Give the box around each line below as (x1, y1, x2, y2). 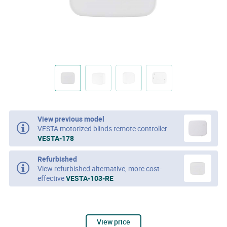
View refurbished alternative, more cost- (37, 163, 162, 173)
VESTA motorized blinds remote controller (37, 123, 168, 133)
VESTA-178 (37, 133, 74, 143)
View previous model (37, 113, 105, 124)
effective (37, 173, 66, 183)
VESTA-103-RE (66, 173, 114, 183)
